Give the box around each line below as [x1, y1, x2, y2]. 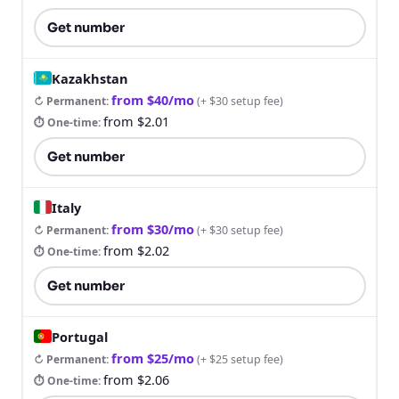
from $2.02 [102, 240, 169, 259]
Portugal [51, 327, 108, 346]
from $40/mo [110, 90, 194, 109]
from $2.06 [102, 370, 169, 388]
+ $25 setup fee [199, 351, 280, 367]
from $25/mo [110, 348, 194, 367]
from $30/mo [110, 219, 194, 238]
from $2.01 [102, 111, 169, 130]
